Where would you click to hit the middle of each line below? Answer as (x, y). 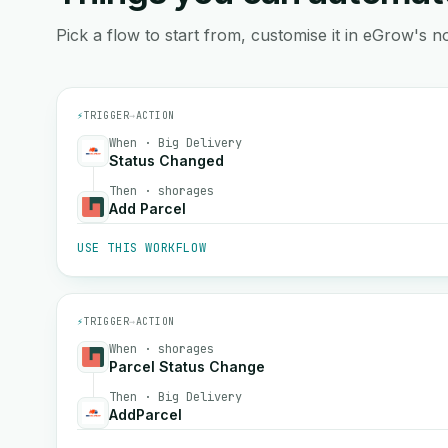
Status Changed (166, 160)
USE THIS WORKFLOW (142, 248)
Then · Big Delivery (175, 397)
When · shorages (161, 349)
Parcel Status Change (187, 366)
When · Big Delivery (175, 143)
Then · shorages (161, 191)
